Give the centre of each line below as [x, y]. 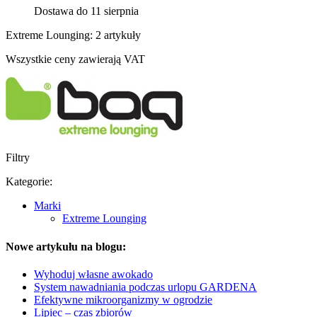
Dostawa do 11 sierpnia [86, 11]
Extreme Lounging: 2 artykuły [73, 35]
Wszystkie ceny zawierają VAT [75, 59]
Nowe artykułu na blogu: [66, 246]
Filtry [18, 158]
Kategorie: [29, 182]
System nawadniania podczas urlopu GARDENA [145, 287]
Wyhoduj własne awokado [93, 274]
